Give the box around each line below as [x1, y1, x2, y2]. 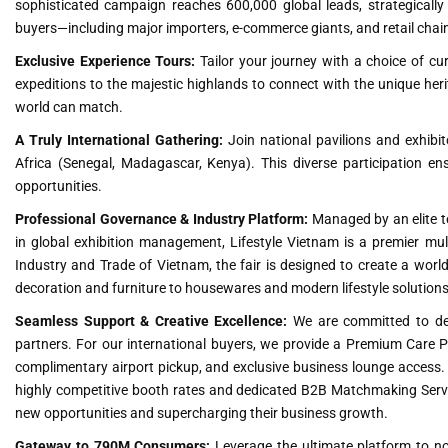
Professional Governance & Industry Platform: [15, 210, 309, 227]
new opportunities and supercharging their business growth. [15, 404, 388, 421]
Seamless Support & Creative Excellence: [15, 312, 288, 329]
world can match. [15, 98, 123, 115]
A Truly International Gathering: [15, 131, 224, 148]
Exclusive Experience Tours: [15, 52, 196, 69]
